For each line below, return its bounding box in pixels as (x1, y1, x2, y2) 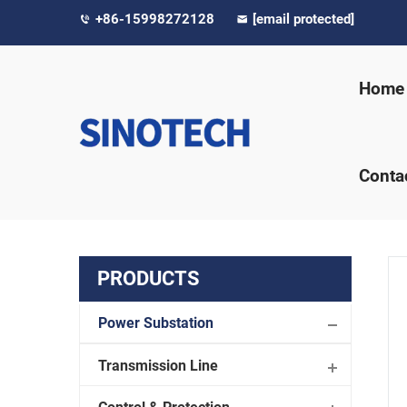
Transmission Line (98, 357, 218, 374)
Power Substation (98, 314, 213, 332)
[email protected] (253, 11, 354, 27)
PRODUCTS (97, 267, 200, 290)
